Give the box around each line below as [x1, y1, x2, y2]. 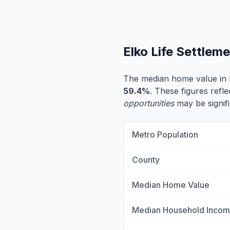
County [132, 155, 160, 165]
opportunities [123, 98, 174, 108]
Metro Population [132, 129, 198, 140]
